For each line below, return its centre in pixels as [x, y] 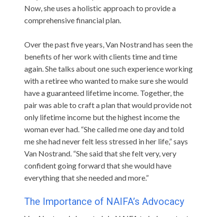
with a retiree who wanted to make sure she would [106, 80]
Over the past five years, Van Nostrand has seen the [108, 44]
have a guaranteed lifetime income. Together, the [104, 93]
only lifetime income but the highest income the [102, 117]
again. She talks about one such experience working [108, 68]
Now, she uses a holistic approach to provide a [100, 8]
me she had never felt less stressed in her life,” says [106, 141]
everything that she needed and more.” [86, 177]
